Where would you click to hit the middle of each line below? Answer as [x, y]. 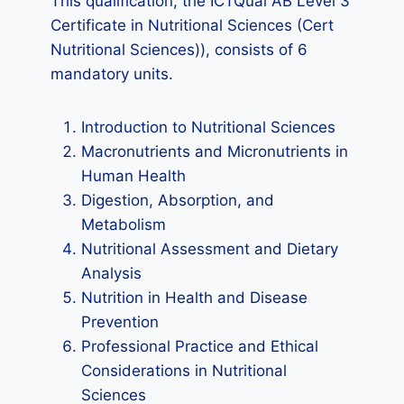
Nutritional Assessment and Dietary [210, 249]
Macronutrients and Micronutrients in [215, 151]
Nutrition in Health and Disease [194, 298]
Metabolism [124, 225]
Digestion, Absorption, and [178, 200]
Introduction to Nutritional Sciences [208, 127]
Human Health [133, 176]
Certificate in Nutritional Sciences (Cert [192, 25]
